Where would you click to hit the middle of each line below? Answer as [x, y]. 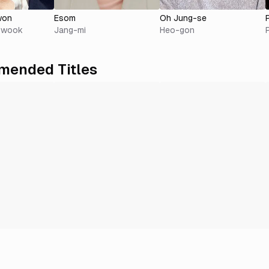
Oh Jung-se [183, 18]
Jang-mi [70, 30]
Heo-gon [177, 30]
